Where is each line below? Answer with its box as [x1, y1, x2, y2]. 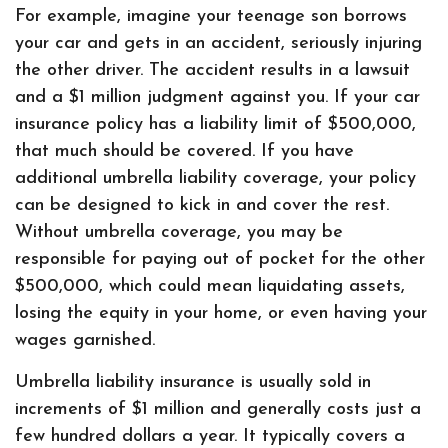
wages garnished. [15, 331, 155, 350]
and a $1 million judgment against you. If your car [15, 88, 420, 107]
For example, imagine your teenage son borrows [15, 7, 407, 26]
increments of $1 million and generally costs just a [15, 400, 421, 419]
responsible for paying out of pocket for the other [15, 250, 425, 269]
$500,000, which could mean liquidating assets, [15, 277, 405, 296]
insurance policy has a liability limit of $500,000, [15, 115, 416, 134]
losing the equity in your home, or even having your [15, 304, 427, 323]
